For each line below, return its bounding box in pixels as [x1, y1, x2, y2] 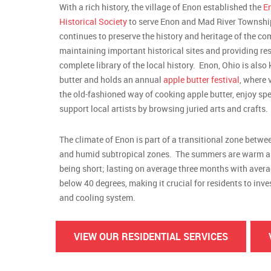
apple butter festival [163, 73, 240, 85]
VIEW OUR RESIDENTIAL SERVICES [74, 229, 229, 243]
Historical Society [59, 15, 129, 27]
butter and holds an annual [59, 73, 163, 85]
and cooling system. [59, 191, 135, 203]
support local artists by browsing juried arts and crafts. [59, 102, 268, 114]
